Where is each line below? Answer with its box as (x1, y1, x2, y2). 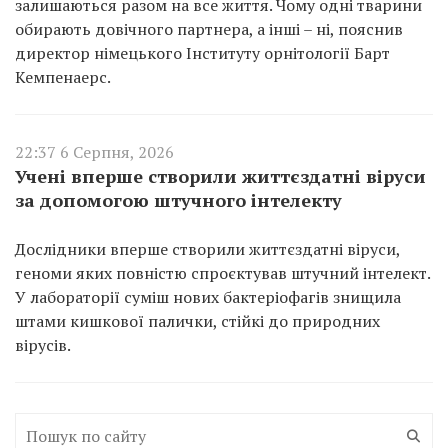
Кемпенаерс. (15, 65, 111, 88)
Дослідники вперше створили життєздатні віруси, (15, 237, 400, 260)
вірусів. (15, 333, 71, 356)
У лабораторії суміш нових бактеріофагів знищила (15, 285, 401, 308)
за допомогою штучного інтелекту (15, 187, 342, 212)
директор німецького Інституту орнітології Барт (15, 41, 390, 64)
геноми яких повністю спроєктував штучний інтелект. (15, 261, 430, 284)
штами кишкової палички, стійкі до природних (15, 309, 380, 332)
